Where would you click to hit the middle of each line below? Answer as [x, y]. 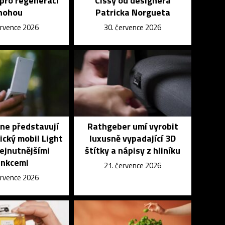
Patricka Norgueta [133, 12]
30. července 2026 [133, 27]
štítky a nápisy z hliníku [133, 150]
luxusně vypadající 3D [133, 138]
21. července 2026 [133, 165]
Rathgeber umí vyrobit [133, 126]
